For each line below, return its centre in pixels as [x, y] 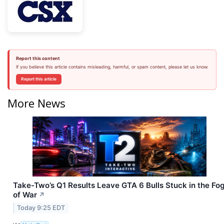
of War [25, 194]
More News [36, 103]
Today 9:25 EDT [41, 207]
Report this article [38, 79]
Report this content [38, 58]
